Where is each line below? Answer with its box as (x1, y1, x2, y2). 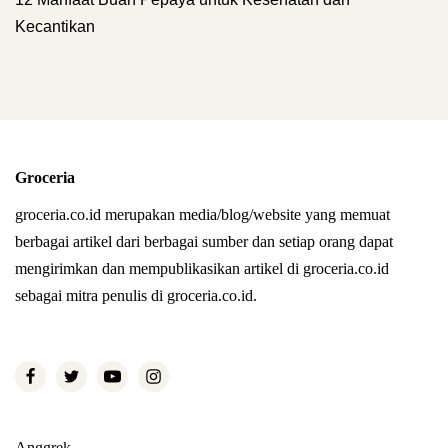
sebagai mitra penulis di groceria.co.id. (15, 287, 257, 304)
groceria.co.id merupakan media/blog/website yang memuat (15, 206, 390, 223)
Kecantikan (15, 18, 95, 35)
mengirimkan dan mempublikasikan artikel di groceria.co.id (15, 260, 389, 277)
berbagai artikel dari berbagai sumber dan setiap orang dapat (15, 233, 393, 250)
